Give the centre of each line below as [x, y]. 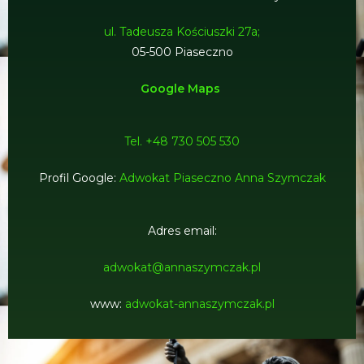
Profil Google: [79, 178]
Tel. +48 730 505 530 [182, 141]
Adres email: [182, 231]
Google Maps [182, 89]
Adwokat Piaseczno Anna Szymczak [222, 178]
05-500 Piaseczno [182, 52]
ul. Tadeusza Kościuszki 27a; [182, 32]
